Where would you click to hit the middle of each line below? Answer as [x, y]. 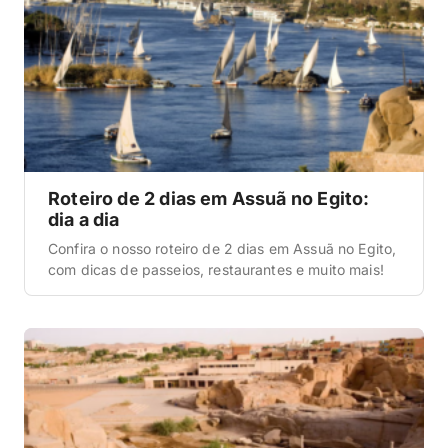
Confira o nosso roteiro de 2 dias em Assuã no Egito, [222, 249]
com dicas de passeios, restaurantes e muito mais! [216, 270]
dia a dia [84, 220]
